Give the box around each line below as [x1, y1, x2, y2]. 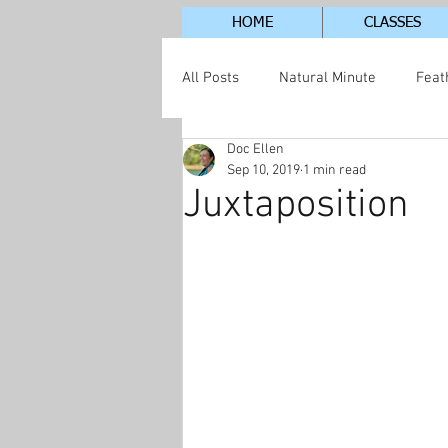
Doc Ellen [227, 141, 284, 158]
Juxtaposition [183, 182, 409, 230]
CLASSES [364, 15, 421, 30]
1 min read [303, 162, 366, 179]
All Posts [182, 68, 239, 87]
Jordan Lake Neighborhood [222, 148, 399, 167]
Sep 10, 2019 [227, 162, 300, 179]
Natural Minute [279, 68, 376, 87]
